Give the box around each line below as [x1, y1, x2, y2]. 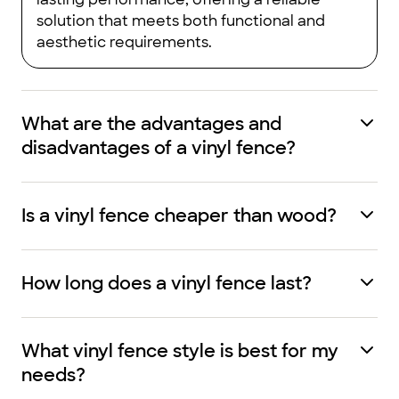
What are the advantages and [21, 112, 281, 135]
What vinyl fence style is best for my [21, 339, 338, 362]
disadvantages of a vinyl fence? [21, 136, 296, 159]
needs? [21, 363, 85, 387]
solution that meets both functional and [37, 12, 325, 30]
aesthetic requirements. [37, 33, 212, 52]
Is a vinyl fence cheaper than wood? [21, 204, 337, 227]
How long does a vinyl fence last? [21, 272, 312, 295]
